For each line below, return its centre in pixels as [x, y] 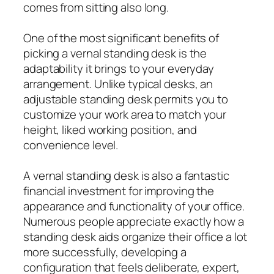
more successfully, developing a [105, 252]
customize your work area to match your [125, 115]
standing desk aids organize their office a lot [135, 237]
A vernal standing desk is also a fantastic [126, 176]
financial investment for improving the [119, 191]
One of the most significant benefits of [121, 38]
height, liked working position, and [110, 130]
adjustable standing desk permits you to [126, 99]
